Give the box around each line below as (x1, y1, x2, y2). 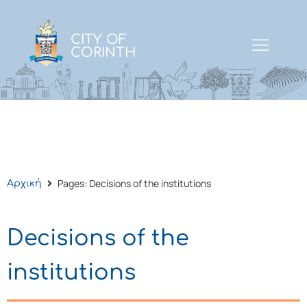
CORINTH (71, 45, 136, 60)
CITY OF (71, 32, 127, 47)
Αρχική (7, 178, 41, 189)
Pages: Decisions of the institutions (58, 176, 211, 190)
